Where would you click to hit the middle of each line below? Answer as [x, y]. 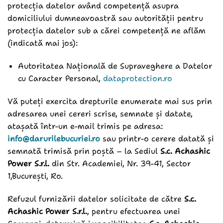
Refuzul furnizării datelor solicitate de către [96, 199]
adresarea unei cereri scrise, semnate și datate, [100, 113]
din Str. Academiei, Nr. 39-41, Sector [120, 163]
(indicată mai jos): [44, 43]
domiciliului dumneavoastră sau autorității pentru [105, 18]
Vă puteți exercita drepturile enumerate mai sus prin [110, 101]
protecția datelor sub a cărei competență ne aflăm [107, 31]
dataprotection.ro [137, 79]
